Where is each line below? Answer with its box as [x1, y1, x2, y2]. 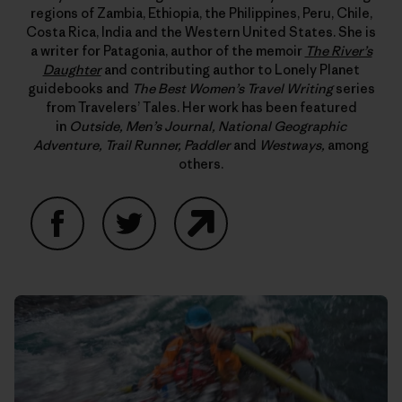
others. [179, 155, 223, 172]
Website [200, 249, 259, 268]
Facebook [57, 249, 126, 268]
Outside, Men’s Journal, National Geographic [66, 118, 346, 135]
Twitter [128, 249, 179, 268]
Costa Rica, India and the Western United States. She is [26, 23, 376, 40]
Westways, [259, 136, 328, 153]
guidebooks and [27, 80, 132, 97]
